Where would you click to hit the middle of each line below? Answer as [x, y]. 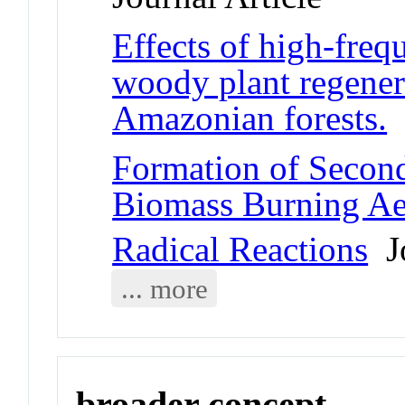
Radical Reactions [240, 250]
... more [164, 288]
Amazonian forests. [250, 118]
